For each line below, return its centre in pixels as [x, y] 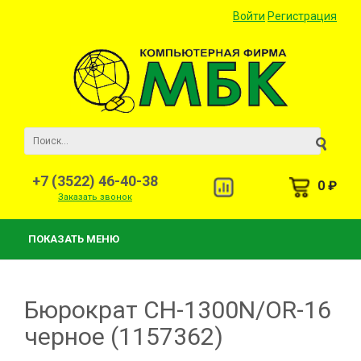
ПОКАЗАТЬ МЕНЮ [74, 239]
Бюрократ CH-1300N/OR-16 [178, 310]
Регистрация [302, 16]
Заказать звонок [95, 197]
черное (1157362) [124, 336]
